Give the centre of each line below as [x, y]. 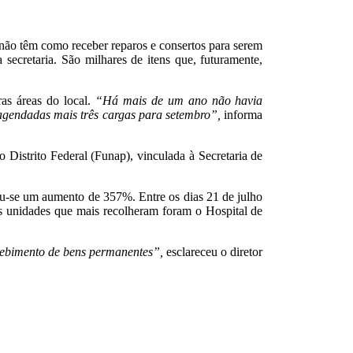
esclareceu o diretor [213, 252]
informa [242, 115]
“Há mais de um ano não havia [179, 101]
